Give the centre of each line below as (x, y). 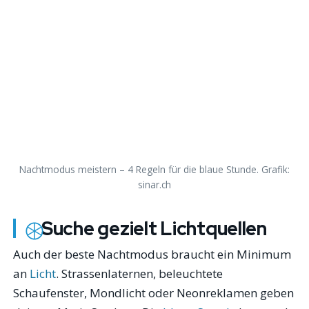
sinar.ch (154, 185)
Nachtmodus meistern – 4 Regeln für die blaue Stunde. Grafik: (154, 170)
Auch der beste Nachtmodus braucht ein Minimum (152, 255)
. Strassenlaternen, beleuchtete (140, 274)
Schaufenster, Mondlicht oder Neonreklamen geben (154, 293)
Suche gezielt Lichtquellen (154, 229)
